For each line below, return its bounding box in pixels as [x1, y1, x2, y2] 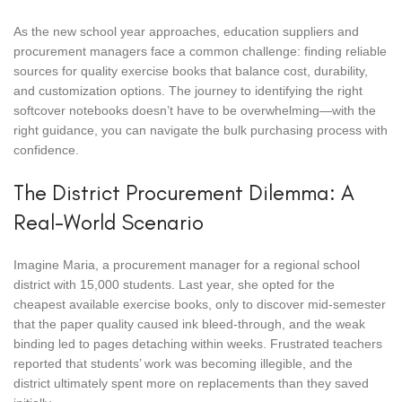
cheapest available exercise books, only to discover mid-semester [13, 297, 386, 311]
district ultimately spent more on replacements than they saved [13, 376, 369, 390]
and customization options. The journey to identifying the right [13, 83, 363, 98]
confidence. [13, 143, 79, 157]
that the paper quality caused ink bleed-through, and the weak [13, 317, 365, 331]
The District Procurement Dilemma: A [13, 179, 354, 205]
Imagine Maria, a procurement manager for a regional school [13, 258, 360, 272]
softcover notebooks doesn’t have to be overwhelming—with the [13, 103, 376, 118]
